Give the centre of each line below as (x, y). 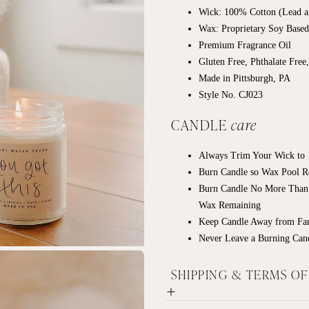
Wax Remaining (230, 205)
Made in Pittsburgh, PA (246, 78)
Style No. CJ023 (231, 94)
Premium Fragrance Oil (245, 44)
